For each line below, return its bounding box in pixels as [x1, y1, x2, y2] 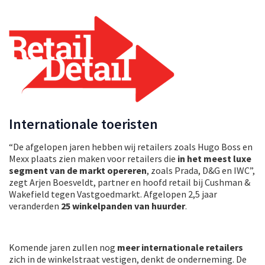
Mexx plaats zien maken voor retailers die [9, 152, 177, 164]
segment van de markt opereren [9, 164, 147, 176]
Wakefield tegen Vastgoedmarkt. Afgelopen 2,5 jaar [9, 188, 217, 200]
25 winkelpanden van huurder [61, 199, 185, 212]
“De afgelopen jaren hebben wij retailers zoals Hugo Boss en [9, 140, 253, 153]
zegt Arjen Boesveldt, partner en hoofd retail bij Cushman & [9, 176, 250, 188]
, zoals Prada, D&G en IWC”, [147, 164, 255, 176]
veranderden [9, 199, 61, 212]
